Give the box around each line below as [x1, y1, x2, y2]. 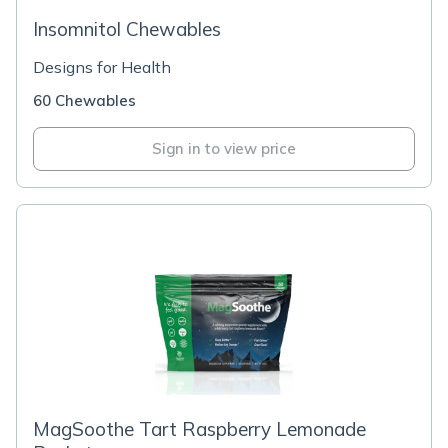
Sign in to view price [152, 139, 296, 158]
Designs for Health [33, 57, 171, 77]
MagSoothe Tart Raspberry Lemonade [33, 417, 366, 441]
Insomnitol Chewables [33, 17, 221, 41]
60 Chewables [33, 91, 136, 110]
